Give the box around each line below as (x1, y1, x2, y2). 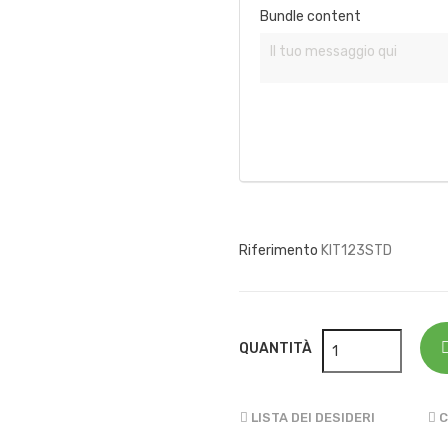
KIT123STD (321, 241, 392, 259)
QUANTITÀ (239, 339, 312, 357)
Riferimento (239, 241, 318, 259)
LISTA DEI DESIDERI (251, 409, 375, 425)
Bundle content (260, 7, 361, 25)
